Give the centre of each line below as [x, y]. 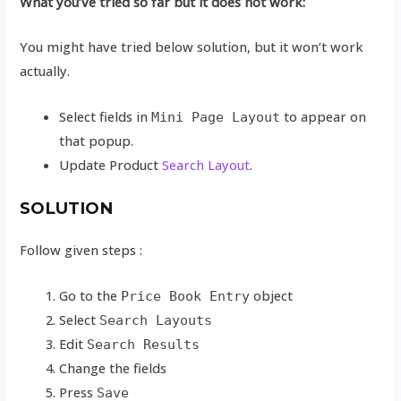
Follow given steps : [81, 250]
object [272, 295]
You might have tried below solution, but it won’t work [192, 47]
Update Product [111, 164]
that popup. [97, 140]
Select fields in [106, 116]
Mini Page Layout [216, 117]
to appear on [324, 116]
